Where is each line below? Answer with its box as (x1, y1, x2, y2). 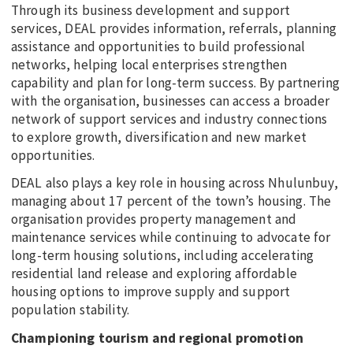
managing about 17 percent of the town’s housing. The (11, 192, 332, 210)
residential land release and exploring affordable (11, 265, 297, 283)
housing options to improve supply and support (11, 283, 291, 301)
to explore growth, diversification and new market (11, 128, 307, 147)
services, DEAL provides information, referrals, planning (11, 20, 336, 38)
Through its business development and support (11, 2, 291, 20)
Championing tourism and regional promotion (11, 329, 307, 347)
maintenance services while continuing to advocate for (11, 229, 331, 247)
